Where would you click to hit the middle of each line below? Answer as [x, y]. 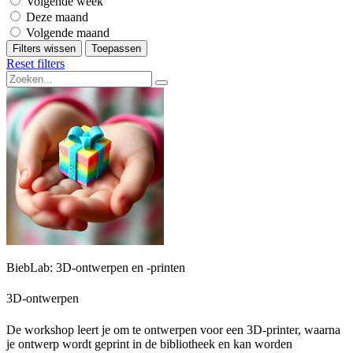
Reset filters [35, 63]
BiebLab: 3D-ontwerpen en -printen [96, 268]
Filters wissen [44, 48]
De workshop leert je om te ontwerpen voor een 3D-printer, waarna [173, 329]
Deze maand [57, 17]
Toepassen [116, 48]
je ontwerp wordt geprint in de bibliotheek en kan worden [149, 344]
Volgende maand [68, 33]
